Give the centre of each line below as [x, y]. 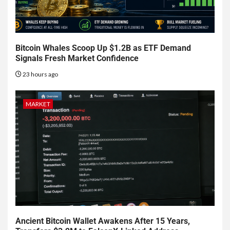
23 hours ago [40, 74]
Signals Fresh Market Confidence [77, 59]
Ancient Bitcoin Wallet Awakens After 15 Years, [103, 221]
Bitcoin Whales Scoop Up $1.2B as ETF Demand [103, 48]
